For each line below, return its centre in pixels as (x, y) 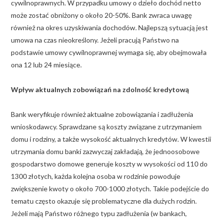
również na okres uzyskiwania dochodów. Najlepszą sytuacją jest (110, 27)
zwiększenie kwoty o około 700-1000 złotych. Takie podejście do (110, 188)
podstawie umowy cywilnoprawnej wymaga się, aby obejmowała (109, 52)
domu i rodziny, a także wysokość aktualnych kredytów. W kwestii (111, 139)
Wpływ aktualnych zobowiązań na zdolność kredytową (100, 89)
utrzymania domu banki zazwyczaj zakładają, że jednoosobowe (105, 151)
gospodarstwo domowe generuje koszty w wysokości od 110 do (109, 164)
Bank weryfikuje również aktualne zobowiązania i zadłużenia (102, 114)
